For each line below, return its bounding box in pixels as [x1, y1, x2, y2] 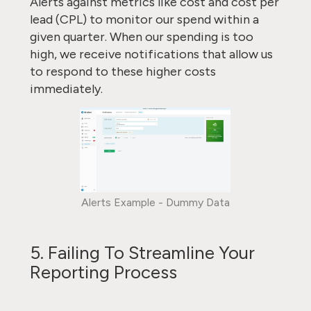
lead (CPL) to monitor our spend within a [29, 12, 259, 27]
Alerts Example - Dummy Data [81, 196, 230, 209]
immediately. [29, 81, 106, 96]
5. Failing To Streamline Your [29, 242, 255, 264]
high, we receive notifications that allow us [29, 47, 273, 62]
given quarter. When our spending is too [29, 29, 253, 44]
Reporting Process [29, 261, 181, 283]
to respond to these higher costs [29, 64, 216, 79]
